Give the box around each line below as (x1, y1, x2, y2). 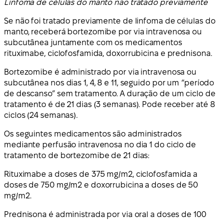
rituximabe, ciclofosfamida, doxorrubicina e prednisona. (4, 49, 212, 58)
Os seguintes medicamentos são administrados (4, 130, 182, 138)
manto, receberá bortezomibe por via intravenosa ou (4, 27, 202, 36)
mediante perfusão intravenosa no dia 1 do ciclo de (4, 140, 196, 149)
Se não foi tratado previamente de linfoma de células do (4, 17, 216, 26)
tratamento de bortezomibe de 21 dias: (4, 151, 150, 160)
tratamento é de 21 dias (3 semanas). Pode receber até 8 (4, 100, 215, 109)
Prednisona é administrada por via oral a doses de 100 (4, 210, 206, 219)
